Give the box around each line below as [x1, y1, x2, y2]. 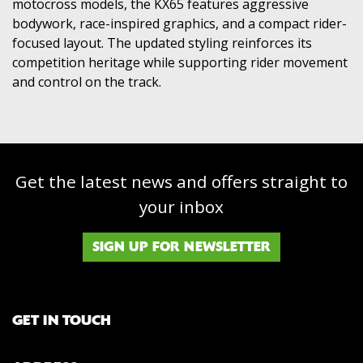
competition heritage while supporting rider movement [12, 53, 348, 71]
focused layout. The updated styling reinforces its [12, 33, 312, 52]
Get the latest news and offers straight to [15, 169, 348, 193]
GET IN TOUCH [12, 310, 111, 329]
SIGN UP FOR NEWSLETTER [92, 237, 271, 255]
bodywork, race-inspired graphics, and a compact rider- [12, 14, 347, 32]
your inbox [139, 194, 224, 218]
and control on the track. [12, 72, 161, 91]
